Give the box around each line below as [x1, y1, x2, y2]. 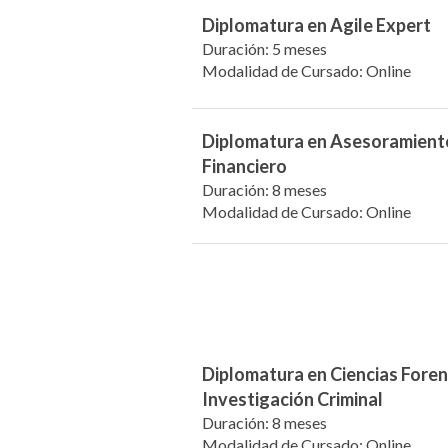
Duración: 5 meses [202, 38, 327, 58]
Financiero [202, 155, 287, 178]
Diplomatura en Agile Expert [202, 13, 431, 36]
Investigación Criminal [202, 388, 383, 411]
